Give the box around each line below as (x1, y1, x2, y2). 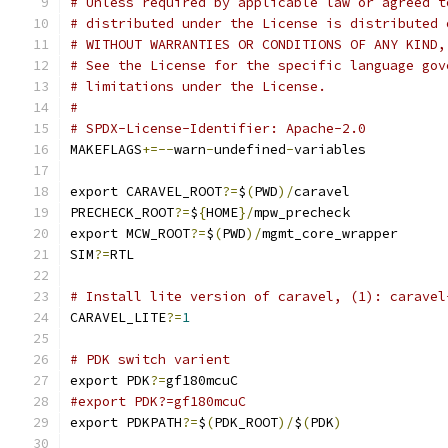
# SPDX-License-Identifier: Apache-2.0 (70, 120, 366, 137)
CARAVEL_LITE (70, 309, 166, 326)
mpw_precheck (254, 204, 350, 221)
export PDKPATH (70, 414, 182, 431)
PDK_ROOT (214, 414, 278, 431)
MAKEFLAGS (70, 141, 142, 158)
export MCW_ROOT (70, 225, 190, 242)
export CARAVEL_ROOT (70, 183, 222, 200)
